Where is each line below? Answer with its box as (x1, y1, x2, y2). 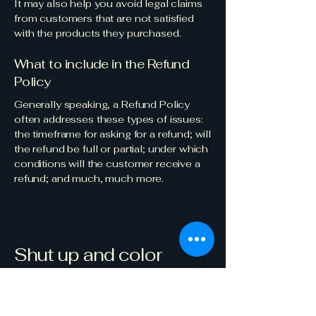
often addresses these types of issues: (14, 113, 203, 126)
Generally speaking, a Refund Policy (14, 98, 190, 111)
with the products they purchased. (14, 27, 181, 39)
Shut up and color (14, 243, 162, 266)
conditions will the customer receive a (14, 157, 200, 170)
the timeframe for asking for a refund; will (14, 128, 211, 140)
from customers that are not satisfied (14, 12, 194, 25)
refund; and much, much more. (14, 172, 164, 185)
